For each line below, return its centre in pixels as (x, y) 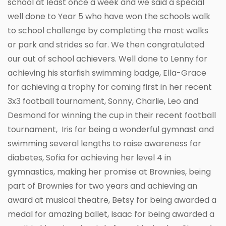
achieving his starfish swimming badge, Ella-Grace (107, 73)
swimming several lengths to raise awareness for (104, 143)
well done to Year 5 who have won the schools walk (109, 16)
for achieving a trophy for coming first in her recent (110, 87)
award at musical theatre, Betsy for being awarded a (112, 200)
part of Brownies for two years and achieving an (102, 186)
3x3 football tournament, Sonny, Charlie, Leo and (103, 101)
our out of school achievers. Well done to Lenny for (107, 59)
